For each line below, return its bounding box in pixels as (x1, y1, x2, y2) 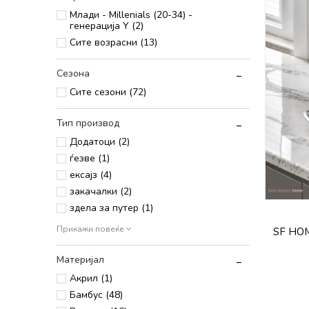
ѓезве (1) (70, 152, 110, 165)
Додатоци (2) (70, 135, 130, 148)
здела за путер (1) (70, 201, 153, 215)
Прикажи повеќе (57, 223, 126, 235)
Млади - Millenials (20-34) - (70, 8, 192, 21)
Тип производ (57, 117, 119, 130)
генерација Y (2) (70, 19, 143, 32)
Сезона (57, 67, 90, 80)
